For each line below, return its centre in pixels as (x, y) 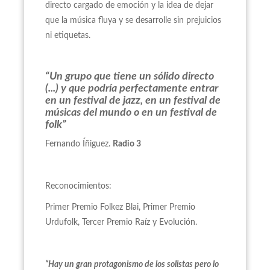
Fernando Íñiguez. (79, 144)
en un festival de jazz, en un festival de (133, 101)
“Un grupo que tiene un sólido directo (130, 77)
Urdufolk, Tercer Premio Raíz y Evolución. (121, 222)
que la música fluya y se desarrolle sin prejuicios (133, 20)
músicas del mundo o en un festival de (131, 113)
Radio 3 (128, 144)
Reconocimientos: (78, 186)
